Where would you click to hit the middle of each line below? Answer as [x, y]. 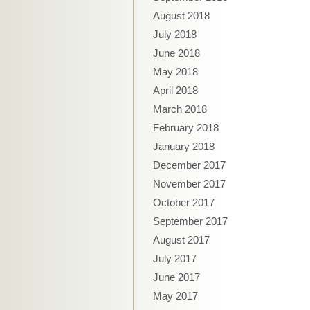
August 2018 [181, 16]
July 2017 [175, 258]
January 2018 [184, 146]
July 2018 [175, 34]
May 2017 [175, 296]
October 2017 [184, 202]
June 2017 [176, 277]
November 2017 [189, 184]
